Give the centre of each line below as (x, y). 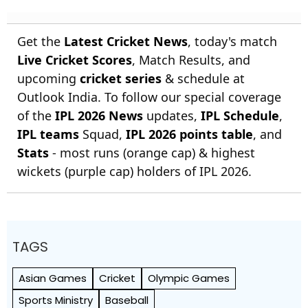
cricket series (121, 78)
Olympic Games (189, 278)
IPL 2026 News (99, 115)
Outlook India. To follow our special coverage (149, 97)
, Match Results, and (191, 60)
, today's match (232, 41)
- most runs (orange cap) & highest (152, 153)
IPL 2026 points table (189, 134)
